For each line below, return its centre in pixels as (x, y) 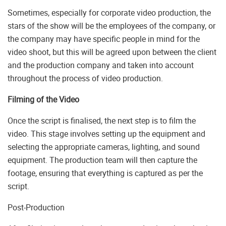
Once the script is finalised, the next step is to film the (102, 121)
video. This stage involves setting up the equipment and (106, 134)
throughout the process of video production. (85, 78)
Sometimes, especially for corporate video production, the (109, 13)
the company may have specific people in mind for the (104, 39)
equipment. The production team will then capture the (102, 160)
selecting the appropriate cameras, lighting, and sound (104, 147)
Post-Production (36, 208)
